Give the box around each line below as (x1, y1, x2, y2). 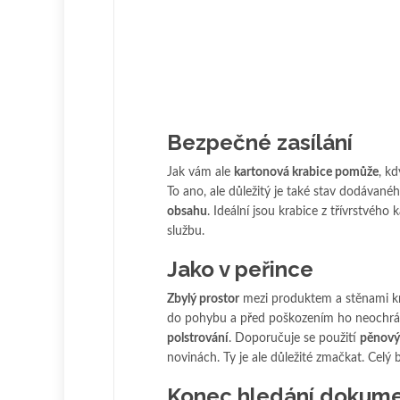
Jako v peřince (167, 256, 313, 283)
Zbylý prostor (167, 293, 239, 306)
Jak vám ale (167, 166, 234, 179)
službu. (167, 225, 204, 238)
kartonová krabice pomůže (234, 166, 379, 179)
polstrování (167, 332, 229, 346)
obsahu (167, 205, 207, 219)
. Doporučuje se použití (229, 332, 360, 346)
